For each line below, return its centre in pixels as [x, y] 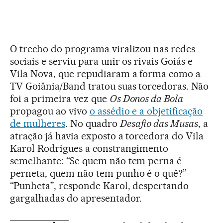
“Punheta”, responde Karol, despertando [100, 185]
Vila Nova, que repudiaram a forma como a [106, 73]
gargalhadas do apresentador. [76, 198]
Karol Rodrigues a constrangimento [89, 148]
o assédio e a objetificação [146, 111]
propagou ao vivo [50, 111]
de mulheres [38, 123]
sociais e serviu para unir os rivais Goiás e [102, 61]
